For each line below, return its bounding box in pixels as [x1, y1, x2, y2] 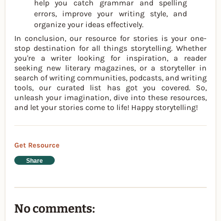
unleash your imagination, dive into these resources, [14, 93, 207, 103]
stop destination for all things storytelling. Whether [14, 43, 207, 53]
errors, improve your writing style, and [34, 8, 187, 18]
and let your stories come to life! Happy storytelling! [14, 103, 198, 112]
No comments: [14, 201, 95, 216]
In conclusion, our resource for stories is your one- [14, 34, 207, 43]
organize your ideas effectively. [34, 19, 144, 29]
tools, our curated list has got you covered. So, [14, 83, 207, 93]
